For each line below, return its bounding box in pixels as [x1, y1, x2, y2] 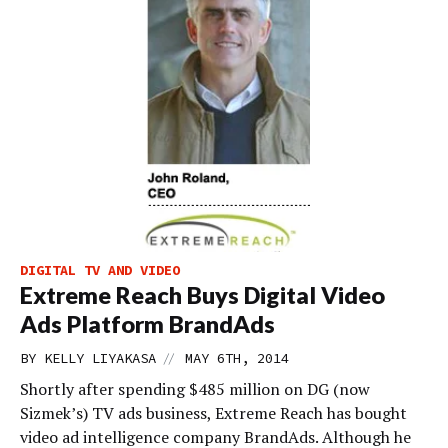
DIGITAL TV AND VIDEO [20, 261, 180, 279]
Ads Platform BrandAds [20, 310, 275, 338]
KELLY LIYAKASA [44, 349, 156, 367]
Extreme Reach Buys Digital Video [20, 281, 385, 309]
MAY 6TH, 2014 [185, 349, 289, 367]
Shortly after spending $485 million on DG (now [20, 378, 370, 400]
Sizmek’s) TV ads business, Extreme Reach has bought [20, 402, 407, 424]
